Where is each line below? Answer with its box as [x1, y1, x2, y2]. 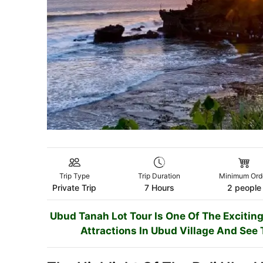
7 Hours [144, 183, 174, 193]
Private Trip [52, 183, 97, 193]
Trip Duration [138, 171, 181, 181]
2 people [227, 183, 261, 193]
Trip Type [59, 171, 90, 181]
